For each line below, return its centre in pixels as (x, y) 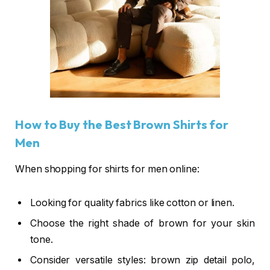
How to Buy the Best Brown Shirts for (122, 124)
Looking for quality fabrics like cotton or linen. (133, 202)
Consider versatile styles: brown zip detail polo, (143, 260)
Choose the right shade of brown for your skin (143, 223)
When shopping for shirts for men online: (107, 169)
